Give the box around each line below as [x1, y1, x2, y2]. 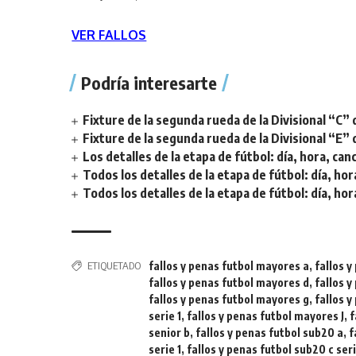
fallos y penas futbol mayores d [149, 276, 310, 289]
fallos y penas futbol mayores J [187, 309, 345, 323]
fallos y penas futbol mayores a [149, 259, 310, 273]
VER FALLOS [72, 27, 147, 43]
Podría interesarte [81, 72, 218, 94]
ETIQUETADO [87, 259, 141, 272]
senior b [149, 326, 191, 339]
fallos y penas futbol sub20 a [195, 326, 344, 339]
